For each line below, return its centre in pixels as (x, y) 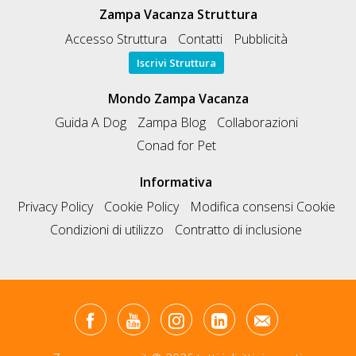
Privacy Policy (55, 206)
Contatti (200, 39)
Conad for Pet (176, 146)
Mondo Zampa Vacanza (178, 98)
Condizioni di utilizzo (107, 229)
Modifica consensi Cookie (262, 206)
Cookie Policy (141, 206)
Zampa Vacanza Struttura (178, 15)
